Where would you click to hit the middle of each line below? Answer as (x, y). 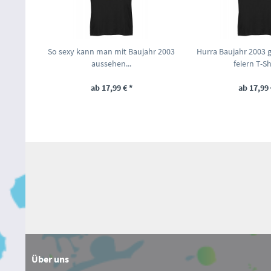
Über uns (50, 259)
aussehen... (111, 63)
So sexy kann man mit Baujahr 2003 (111, 51)
